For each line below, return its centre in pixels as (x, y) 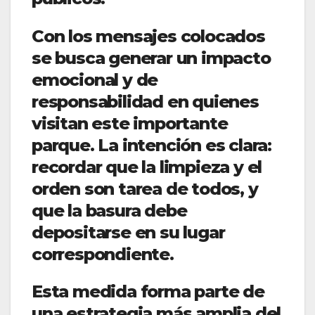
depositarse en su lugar (128, 232)
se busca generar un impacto (151, 58)
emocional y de (95, 79)
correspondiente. (103, 254)
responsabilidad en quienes (145, 101)
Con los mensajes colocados (148, 36)
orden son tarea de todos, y (145, 188)
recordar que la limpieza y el (147, 167)
